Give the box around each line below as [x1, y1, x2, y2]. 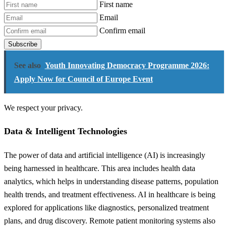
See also [14, 61, 41, 70]
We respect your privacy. [4, 103, 83, 112]
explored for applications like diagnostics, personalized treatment [4, 203, 209, 212]
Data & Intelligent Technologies [4, 126, 127, 137]
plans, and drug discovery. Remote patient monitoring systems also [4, 216, 215, 225]
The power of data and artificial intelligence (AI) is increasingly [4, 150, 205, 159]
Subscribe [8, 40, 37, 48]
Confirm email [99, 26, 145, 35]
